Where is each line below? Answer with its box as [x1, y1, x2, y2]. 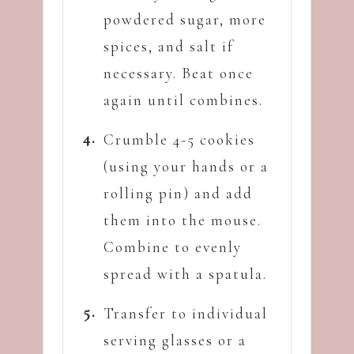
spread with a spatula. [104, 265, 267, 284]
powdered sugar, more [104, 10, 266, 29]
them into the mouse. [104, 211, 262, 230]
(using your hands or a [104, 157, 269, 176]
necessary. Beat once [104, 64, 254, 83]
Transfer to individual [104, 304, 268, 323]
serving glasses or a [104, 331, 247, 350]
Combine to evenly [104, 238, 242, 257]
